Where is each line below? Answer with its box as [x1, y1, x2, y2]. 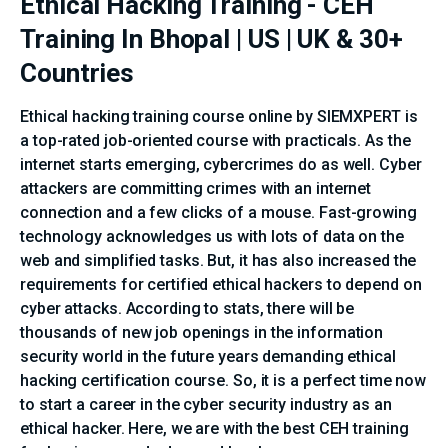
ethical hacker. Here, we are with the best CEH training [20, 418, 409, 438]
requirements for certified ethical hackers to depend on [20, 274, 422, 294]
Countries [20, 57, 135, 88]
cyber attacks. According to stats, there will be [20, 298, 355, 318]
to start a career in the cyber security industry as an [20, 394, 392, 414]
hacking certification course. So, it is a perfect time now [20, 370, 427, 390]
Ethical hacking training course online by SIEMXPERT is [20, 106, 418, 126]
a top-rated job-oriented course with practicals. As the [20, 130, 411, 150]
